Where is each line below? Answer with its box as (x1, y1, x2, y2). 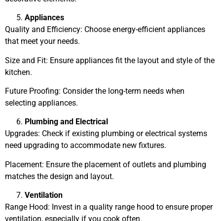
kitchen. (5, 67, 32, 77)
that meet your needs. (5, 37, 80, 46)
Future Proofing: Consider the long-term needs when (5, 86, 184, 96)
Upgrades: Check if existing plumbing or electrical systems (5, 129, 207, 139)
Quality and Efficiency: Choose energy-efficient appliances (5, 25, 205, 35)
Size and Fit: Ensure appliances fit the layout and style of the (5, 55, 215, 65)
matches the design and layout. (5, 171, 114, 181)
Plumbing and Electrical (25, 117, 108, 127)
